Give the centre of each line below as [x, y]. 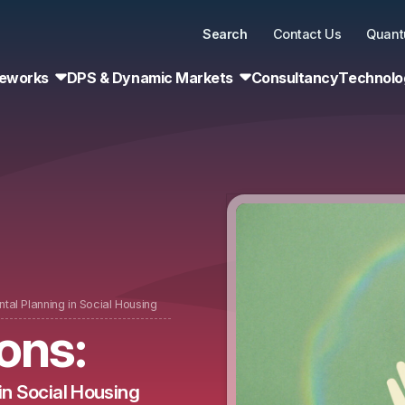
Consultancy [295, 77]
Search [225, 34]
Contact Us [307, 34]
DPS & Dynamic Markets [150, 77]
